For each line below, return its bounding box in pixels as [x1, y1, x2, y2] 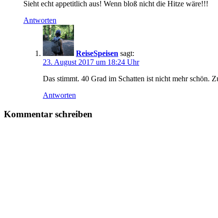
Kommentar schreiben [4, 109, 92, 119]
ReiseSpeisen [76, 49, 118, 57]
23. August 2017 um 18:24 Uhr [43, 57, 139, 66]
